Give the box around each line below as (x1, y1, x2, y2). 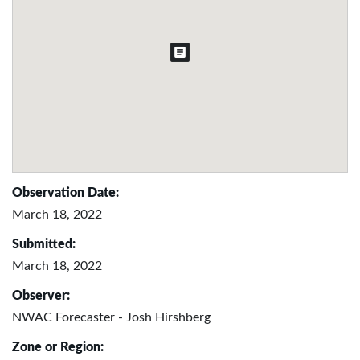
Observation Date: (12, 186, 119, 199)
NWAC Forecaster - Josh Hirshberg (12, 310, 211, 324)
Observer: (12, 288, 70, 302)
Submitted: (12, 237, 76, 251)
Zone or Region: (12, 340, 104, 354)
